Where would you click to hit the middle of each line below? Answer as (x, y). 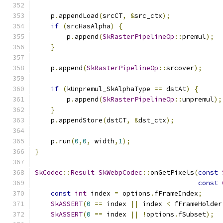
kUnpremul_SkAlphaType (111, 89)
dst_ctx (152, 120)
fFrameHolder (196, 204)
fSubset (192, 214)
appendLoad (79, 16)
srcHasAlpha (89, 26)
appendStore (81, 120)
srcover (180, 68)
